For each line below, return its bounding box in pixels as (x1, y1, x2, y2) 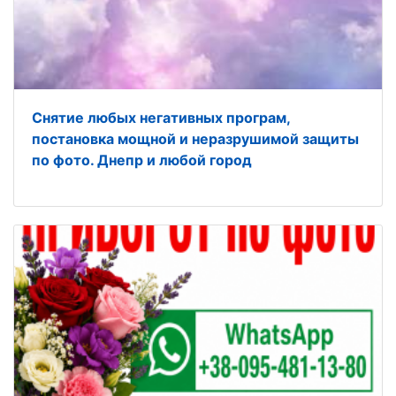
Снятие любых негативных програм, (32, 109, 290, 127)
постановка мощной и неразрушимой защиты (32, 130, 359, 148)
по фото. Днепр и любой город (32, 151, 252, 170)
